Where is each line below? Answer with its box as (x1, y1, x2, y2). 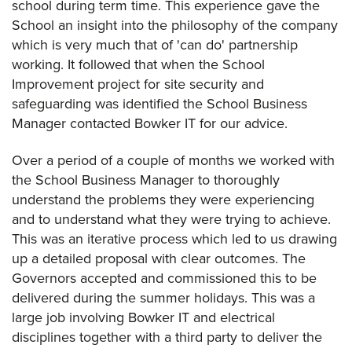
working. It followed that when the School (12, 54, 265, 74)
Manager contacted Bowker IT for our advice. (12, 113, 291, 133)
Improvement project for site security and (12, 74, 264, 93)
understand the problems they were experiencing (12, 189, 314, 209)
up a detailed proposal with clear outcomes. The (12, 248, 306, 268)
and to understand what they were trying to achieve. (12, 209, 331, 229)
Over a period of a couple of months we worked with (12, 150, 335, 170)
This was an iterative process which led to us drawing (12, 229, 337, 248)
